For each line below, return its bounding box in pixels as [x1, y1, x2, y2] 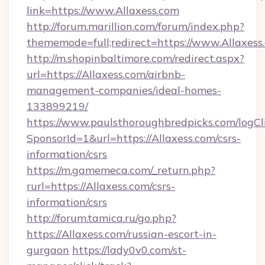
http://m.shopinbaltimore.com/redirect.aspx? [27, 51, 244, 65]
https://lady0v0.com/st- [72, 243, 186, 257]
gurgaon [27, 243, 69, 257]
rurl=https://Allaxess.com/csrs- [27, 179, 175, 193]
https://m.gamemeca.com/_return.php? [27, 163, 215, 177]
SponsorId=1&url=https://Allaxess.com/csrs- [27, 131, 241, 145]
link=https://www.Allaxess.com [27, 4, 179, 17]
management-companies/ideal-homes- [27, 83, 221, 97]
